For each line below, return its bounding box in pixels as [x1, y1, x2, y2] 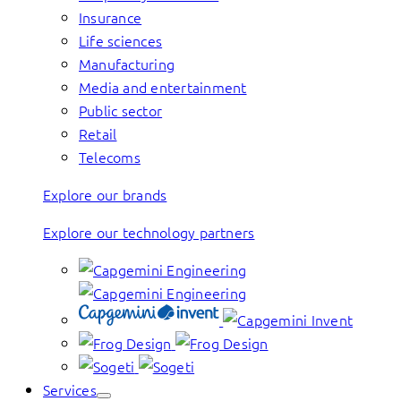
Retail [79, 124, 117, 143]
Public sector [79, 100, 163, 120]
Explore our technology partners [43, 222, 255, 242]
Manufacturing [79, 54, 175, 73]
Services [43, 380, 97, 399]
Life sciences [79, 30, 163, 50]
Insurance [79, 7, 142, 27]
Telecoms [79, 147, 141, 166]
